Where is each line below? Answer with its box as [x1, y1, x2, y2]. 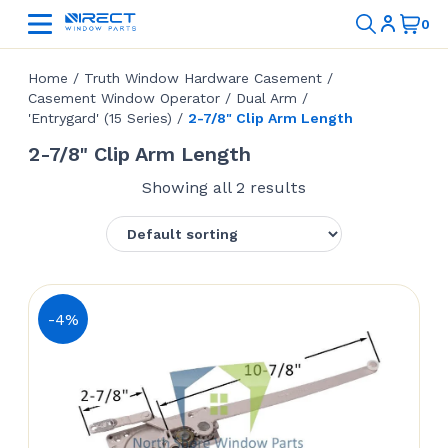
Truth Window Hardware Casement [84, 70, 322, 86]
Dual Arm [236, 90, 297, 106]
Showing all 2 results [142, 178, 306, 197]
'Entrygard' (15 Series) [28, 110, 172, 126]
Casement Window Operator [28, 90, 220, 106]
